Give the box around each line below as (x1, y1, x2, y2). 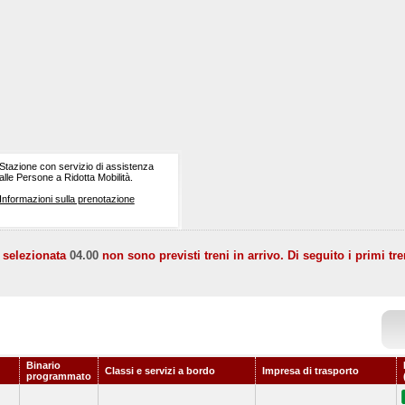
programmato (26, 371, 91, 381)
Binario (26, 360, 61, 371)
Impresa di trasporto (262, 365, 359, 376)
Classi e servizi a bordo (105, 365, 215, 376)
